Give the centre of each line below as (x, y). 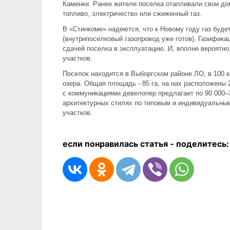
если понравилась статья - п (122, 144)
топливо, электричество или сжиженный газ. (132, 14)
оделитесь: (205, 144)
